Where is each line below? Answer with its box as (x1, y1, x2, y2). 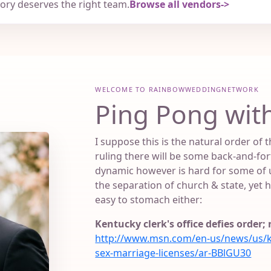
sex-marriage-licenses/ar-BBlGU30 (95, 246, 252, 260)
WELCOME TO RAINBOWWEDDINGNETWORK (95, 85, 259, 94)
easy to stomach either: (95, 193, 203, 207)
